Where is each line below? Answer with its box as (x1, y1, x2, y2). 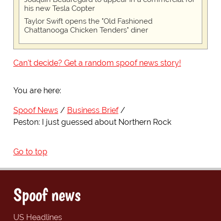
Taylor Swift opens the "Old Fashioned (24, 17, 152, 26)
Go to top (13, 147, 47, 157)
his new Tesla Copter (24, 4, 95, 13)
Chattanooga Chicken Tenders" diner (24, 26, 148, 35)
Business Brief (67, 106, 118, 115)
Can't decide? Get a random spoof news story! (13, 58, 181, 68)
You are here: (13, 86, 61, 96)
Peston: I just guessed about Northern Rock (13, 117, 171, 127)
